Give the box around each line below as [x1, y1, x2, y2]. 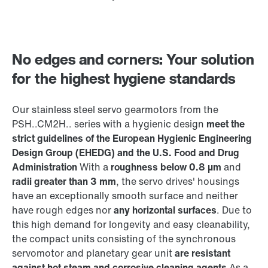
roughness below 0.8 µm [111, 160, 221, 175]
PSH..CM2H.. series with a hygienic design [12, 117, 206, 132]
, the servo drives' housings [116, 174, 239, 189]
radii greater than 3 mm [12, 174, 116, 189]
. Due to [217, 203, 252, 218]
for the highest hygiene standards [12, 68, 235, 90]
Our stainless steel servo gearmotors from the [12, 102, 218, 117]
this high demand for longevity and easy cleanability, [12, 217, 250, 232]
